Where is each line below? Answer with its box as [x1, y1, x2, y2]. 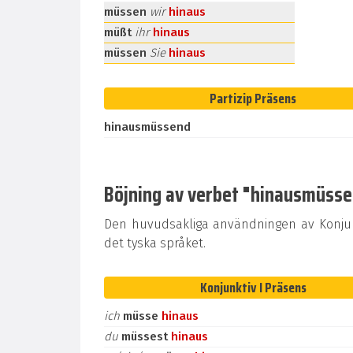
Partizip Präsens [210, 87, 297, 110]
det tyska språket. [104, 236, 206, 251]
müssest [121, 329, 171, 344]
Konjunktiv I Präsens [199, 277, 307, 299]
